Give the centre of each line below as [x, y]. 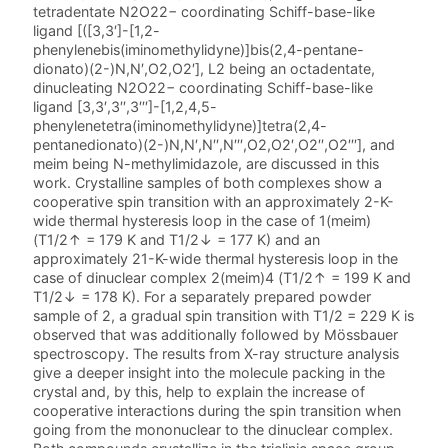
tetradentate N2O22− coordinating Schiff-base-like [204, 12]
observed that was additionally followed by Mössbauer [216, 335]
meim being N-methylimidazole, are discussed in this [206, 164]
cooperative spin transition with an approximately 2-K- [214, 202]
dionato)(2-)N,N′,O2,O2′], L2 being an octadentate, [204, 69]
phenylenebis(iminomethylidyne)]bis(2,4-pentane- [199, 50]
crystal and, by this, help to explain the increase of [199, 392]
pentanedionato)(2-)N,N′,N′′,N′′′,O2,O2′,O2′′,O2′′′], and [214, 145]
